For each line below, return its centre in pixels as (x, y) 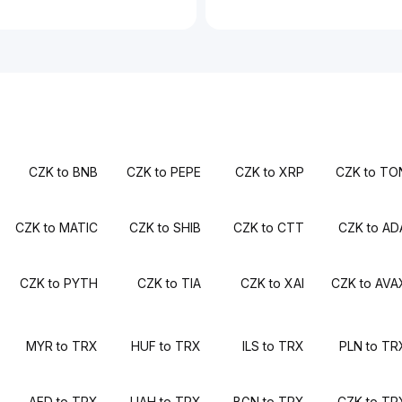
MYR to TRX (61, 346)
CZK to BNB (63, 172)
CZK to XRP (270, 172)
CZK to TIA (170, 283)
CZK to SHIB (166, 227)
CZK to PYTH (58, 283)
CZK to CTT (269, 227)
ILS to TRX (274, 346)
